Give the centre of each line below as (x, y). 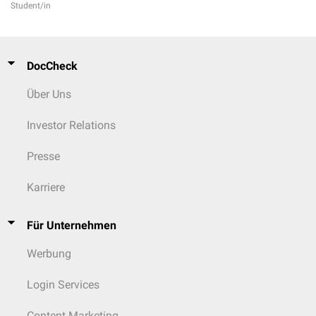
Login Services (63, 285)
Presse (43, 156)
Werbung (49, 254)
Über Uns (49, 94)
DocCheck (52, 66)
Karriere (46, 187)
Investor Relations (71, 125)
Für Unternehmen (72, 225)
